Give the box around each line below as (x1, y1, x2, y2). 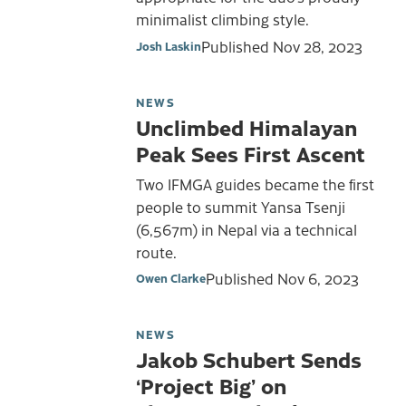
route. (136, 241, 177, 262)
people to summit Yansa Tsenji (136, 196, 345, 217)
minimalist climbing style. (136, 9, 309, 30)
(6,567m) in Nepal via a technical (136, 218, 357, 239)
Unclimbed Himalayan (136, 111, 357, 141)
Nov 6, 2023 (277, 268, 359, 289)
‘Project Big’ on (136, 371, 286, 401)
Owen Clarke (136, 270, 206, 286)
